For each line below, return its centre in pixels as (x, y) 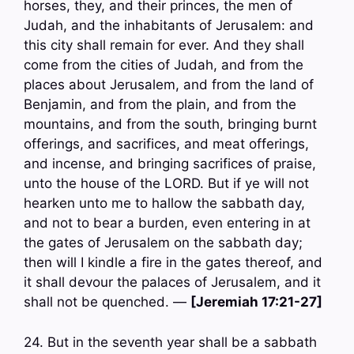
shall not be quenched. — (107, 302)
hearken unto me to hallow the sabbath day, (164, 203)
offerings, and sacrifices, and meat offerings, (166, 144)
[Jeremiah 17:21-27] (256, 302)
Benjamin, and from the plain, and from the (160, 105)
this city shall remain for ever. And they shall (164, 45)
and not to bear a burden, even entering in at (167, 223)
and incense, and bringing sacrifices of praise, (170, 164)
